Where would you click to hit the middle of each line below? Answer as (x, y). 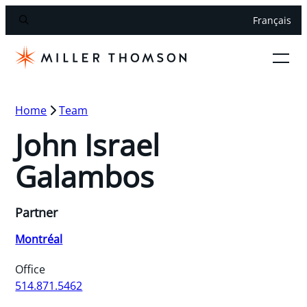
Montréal (39, 239)
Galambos (85, 176)
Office (30, 269)
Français (272, 21)
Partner (37, 212)
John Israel (88, 145)
